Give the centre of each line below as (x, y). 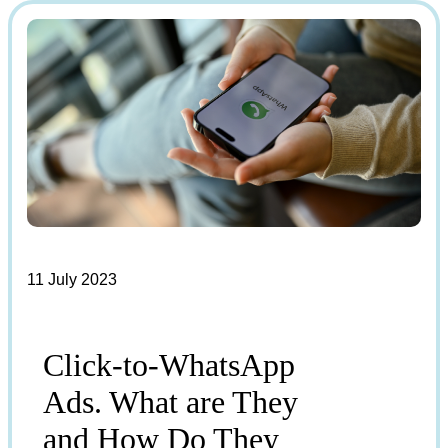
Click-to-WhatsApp (169, 365)
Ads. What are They (170, 402)
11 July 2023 (72, 279)
